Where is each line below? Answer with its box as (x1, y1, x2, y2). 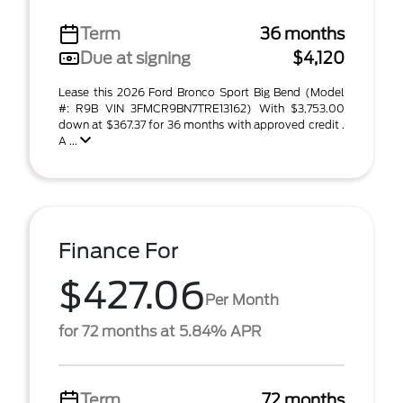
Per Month (205, 291, 279, 309)
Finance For (58, 238, 179, 264)
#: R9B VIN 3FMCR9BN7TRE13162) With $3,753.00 (58, 102, 345, 115)
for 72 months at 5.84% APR (58, 323, 261, 340)
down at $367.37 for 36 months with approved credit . (58, 118, 345, 131)
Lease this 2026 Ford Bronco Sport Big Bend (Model (58, 85, 345, 99)
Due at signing (80, 49, 191, 67)
